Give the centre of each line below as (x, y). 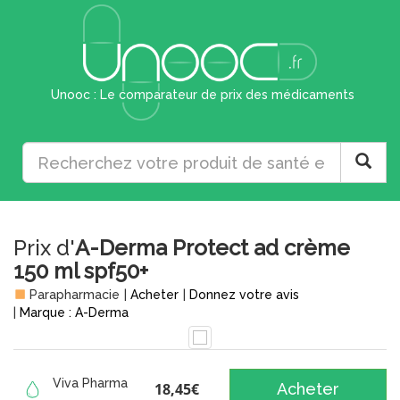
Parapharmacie (73, 295)
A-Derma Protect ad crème (212, 248)
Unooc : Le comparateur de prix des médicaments (202, 95)
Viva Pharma (90, 383)
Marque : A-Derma (74, 312)
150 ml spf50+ (81, 271)
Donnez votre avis (244, 295)
